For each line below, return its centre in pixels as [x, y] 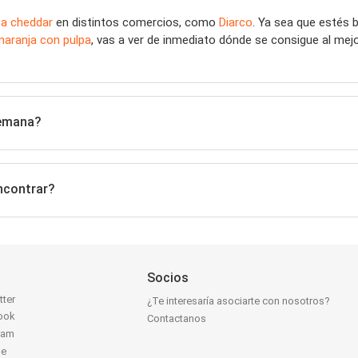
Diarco [236, 22]
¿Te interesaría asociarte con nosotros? [239, 301]
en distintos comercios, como [136, 22]
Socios [168, 278]
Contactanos [177, 318]
